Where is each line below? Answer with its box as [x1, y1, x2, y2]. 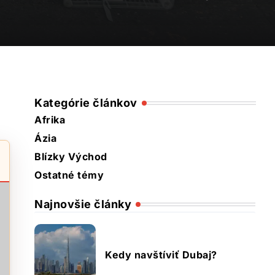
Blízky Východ [34, 150, 107, 163]
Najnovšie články [34, 198, 131, 211]
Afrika [34, 114, 65, 126]
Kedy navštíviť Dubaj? [105, 249, 217, 261]
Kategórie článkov [34, 96, 137, 109]
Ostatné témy [34, 169, 104, 181]
